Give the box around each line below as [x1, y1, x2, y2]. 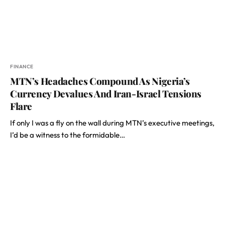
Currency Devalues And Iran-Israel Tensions [10, 87, 202, 100]
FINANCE [10, 63, 34, 70]
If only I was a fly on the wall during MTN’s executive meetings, [10, 118, 214, 128]
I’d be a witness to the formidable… [10, 130, 125, 140]
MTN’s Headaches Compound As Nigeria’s [10, 74, 190, 87]
